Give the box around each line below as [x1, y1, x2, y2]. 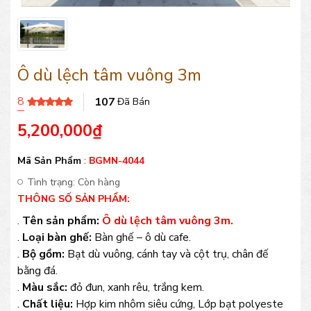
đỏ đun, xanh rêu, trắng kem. [67, 279, 204, 295]
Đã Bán [117, 95, 150, 109]
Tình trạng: [27, 175, 78, 189]
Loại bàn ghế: [22, 229, 92, 245]
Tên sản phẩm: [22, 212, 99, 228]
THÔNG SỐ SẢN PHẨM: [17, 192, 130, 205]
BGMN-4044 [89, 153, 144, 167]
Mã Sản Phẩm [17, 153, 81, 167]
